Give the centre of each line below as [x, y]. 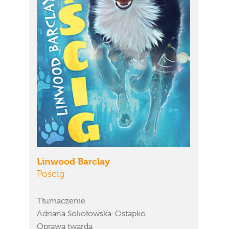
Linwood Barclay [73, 161]
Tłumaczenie [61, 201]
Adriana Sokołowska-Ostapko [91, 214]
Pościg [51, 174]
